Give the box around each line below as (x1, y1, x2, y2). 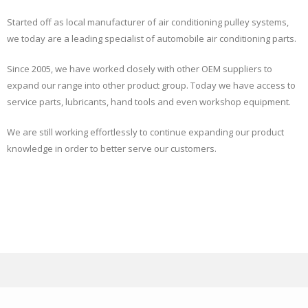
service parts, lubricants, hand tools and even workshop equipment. (7, 96, 291, 108)
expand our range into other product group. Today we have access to (7, 79, 296, 91)
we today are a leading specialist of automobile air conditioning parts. (7, 32, 296, 45)
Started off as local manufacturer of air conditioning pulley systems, (7, 16, 289, 28)
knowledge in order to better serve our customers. (7, 142, 217, 155)
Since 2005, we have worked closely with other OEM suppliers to (7, 63, 272, 75)
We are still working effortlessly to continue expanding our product (7, 126, 284, 138)
